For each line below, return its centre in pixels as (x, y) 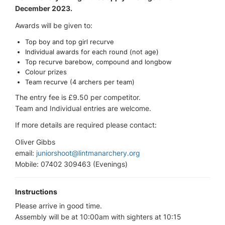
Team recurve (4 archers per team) (80, 82)
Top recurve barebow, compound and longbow (98, 62)
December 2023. (44, 9)
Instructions (36, 191)
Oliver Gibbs (35, 142)
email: (26, 153)
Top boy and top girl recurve (69, 41)
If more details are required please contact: (86, 125)
